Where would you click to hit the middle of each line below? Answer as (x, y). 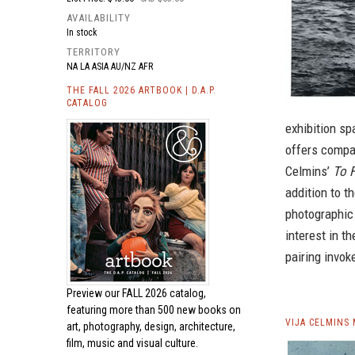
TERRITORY (94, 52)
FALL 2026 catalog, (164, 293)
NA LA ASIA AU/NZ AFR (110, 67)
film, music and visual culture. (132, 343)
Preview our (94, 293)
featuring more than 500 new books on (154, 310)
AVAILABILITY (99, 18)
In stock (82, 32)
